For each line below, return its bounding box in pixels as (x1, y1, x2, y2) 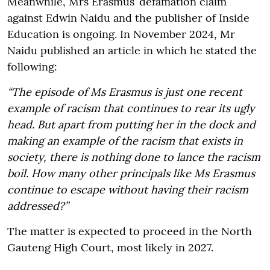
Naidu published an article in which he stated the (7, 43, 257, 57)
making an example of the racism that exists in (7, 133, 243, 148)
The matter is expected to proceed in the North (7, 224, 252, 238)
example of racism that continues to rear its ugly (7, 101, 255, 115)
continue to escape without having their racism (7, 182, 248, 196)
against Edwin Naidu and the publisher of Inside (7, 10, 250, 25)
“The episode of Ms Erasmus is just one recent (7, 84, 242, 99)
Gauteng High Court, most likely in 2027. (7, 240, 213, 254)
